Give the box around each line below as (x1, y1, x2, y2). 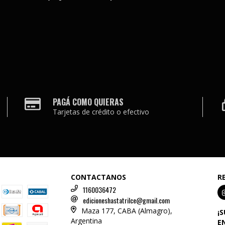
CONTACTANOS (71, 172, 127, 182)
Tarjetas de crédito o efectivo (53, 107, 150, 117)
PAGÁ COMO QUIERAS (53, 96, 124, 108)
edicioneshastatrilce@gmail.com (83, 195, 170, 205)
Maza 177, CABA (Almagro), (81, 206, 172, 215)
